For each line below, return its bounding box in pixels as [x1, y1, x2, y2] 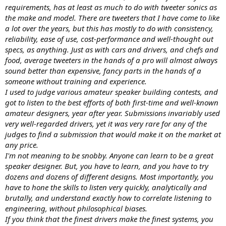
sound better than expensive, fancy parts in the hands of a [5, 65, 201, 76]
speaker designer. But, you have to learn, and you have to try [5, 160, 208, 171]
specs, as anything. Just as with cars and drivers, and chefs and [5, 44, 218, 54]
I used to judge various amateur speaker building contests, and [5, 86, 218, 97]
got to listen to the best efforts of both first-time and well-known [5, 97, 218, 107]
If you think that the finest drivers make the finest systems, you [5, 213, 213, 224]
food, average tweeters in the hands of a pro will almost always [5, 54, 217, 65]
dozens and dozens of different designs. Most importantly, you [5, 171, 213, 182]
